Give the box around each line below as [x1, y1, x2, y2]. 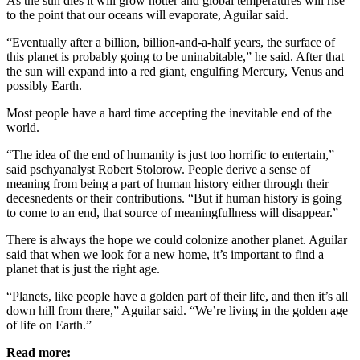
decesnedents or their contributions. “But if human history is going [6, 190, 342, 205]
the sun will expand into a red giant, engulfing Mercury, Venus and [6, 63, 344, 78]
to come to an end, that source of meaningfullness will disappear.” [6, 205, 342, 219]
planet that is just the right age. [6, 261, 163, 276]
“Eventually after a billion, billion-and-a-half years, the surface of [6, 35, 335, 49]
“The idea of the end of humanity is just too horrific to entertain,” [6, 147, 334, 162]
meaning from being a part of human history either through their [6, 176, 329, 190]
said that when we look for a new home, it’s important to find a [6, 247, 324, 261]
